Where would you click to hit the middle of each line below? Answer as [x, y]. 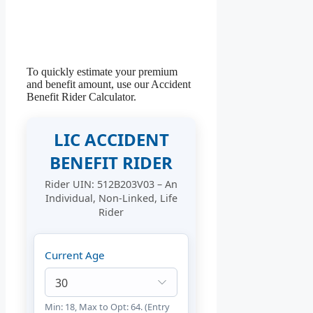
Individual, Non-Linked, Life [111, 198]
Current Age [75, 255]
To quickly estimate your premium [102, 72]
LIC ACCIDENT [111, 140]
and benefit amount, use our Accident [109, 85]
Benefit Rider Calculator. [81, 97]
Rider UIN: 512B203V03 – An [111, 184]
